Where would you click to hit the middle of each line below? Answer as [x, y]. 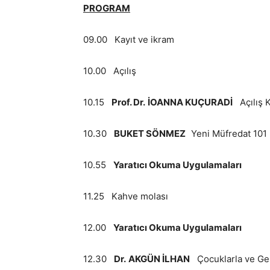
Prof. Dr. [128, 102]
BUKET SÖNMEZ [152, 133]
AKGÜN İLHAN [159, 259]
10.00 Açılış [110, 71]
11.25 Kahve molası [126, 196]
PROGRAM [107, 8]
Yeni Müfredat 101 [229, 133]
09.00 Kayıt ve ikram [129, 39]
